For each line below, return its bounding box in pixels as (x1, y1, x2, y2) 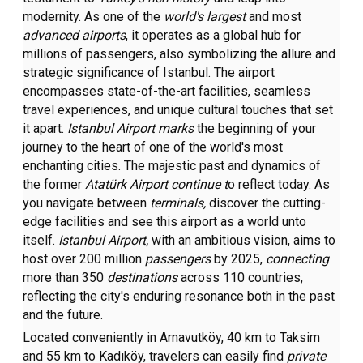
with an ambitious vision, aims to (152, 233, 336, 249)
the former (23, 177, 86, 193)
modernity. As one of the (23, 9, 164, 25)
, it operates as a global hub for (126, 28, 301, 44)
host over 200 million (23, 251, 146, 267)
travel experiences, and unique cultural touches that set (23, 102, 334, 118)
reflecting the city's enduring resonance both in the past (23, 288, 335, 305)
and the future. (23, 307, 104, 323)
